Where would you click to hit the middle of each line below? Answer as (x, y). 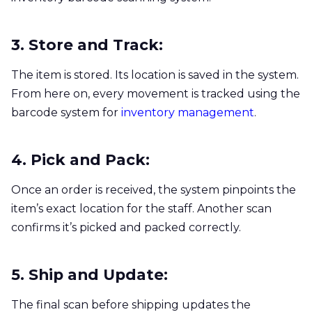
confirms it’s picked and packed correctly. (126, 227)
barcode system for (66, 112)
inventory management (188, 112)
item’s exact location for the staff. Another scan (141, 208)
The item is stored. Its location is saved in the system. (155, 75)
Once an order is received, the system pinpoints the (154, 189)
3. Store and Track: (87, 44)
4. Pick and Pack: (80, 159)
